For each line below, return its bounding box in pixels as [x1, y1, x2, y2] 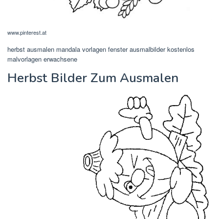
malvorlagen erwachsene [7, 54, 77, 64]
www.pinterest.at [7, 28, 46, 36]
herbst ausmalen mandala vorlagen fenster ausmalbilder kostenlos [7, 44, 195, 54]
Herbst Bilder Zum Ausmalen [7, 69, 178, 87]
